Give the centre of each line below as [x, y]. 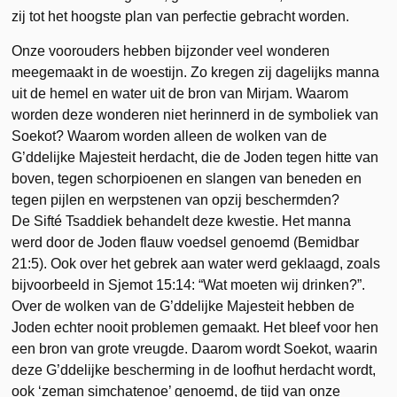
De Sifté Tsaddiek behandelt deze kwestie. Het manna [182, 221]
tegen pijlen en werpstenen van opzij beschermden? [176, 199]
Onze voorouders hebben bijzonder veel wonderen [171, 51]
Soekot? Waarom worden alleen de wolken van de [170, 136]
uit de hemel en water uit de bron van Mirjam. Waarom [180, 93]
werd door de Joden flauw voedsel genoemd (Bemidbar [186, 242]
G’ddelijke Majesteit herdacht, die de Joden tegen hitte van [195, 157]
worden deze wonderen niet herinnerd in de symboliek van [195, 114]
